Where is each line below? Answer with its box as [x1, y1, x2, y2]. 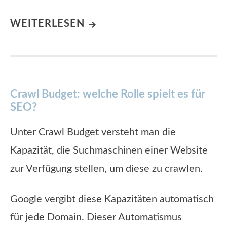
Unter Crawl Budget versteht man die [10, 127, 176, 137]
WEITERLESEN [10, 18, 85, 29]
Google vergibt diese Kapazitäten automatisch [10, 194, 214, 204]
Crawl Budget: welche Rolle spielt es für [10, 89, 205, 100]
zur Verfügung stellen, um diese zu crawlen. [10, 163, 203, 174]
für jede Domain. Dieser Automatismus [10, 212, 182, 222]
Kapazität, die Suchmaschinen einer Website [10, 145, 208, 156]
